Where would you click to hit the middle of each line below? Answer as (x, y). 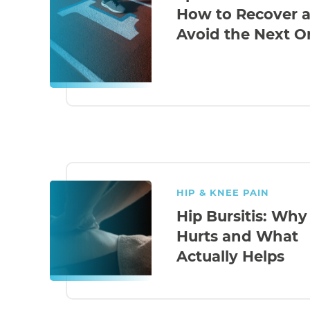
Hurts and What (237, 236)
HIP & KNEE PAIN (222, 192)
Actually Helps (230, 256)
